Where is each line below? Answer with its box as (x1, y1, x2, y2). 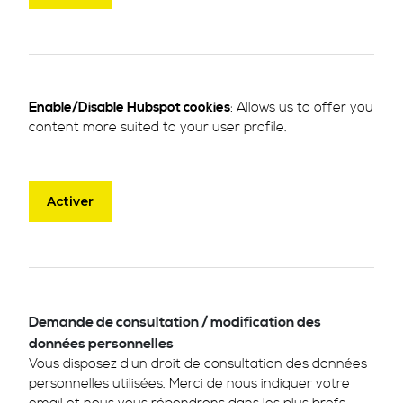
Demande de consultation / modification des (29, 312, 321, 331)
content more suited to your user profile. (29, 118, 287, 136)
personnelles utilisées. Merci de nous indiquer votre (29, 374, 350, 392)
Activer (47, 194, 94, 210)
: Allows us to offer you (230, 98, 373, 116)
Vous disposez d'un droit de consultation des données (29, 354, 367, 372)
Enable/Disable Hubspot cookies (29, 98, 230, 116)
